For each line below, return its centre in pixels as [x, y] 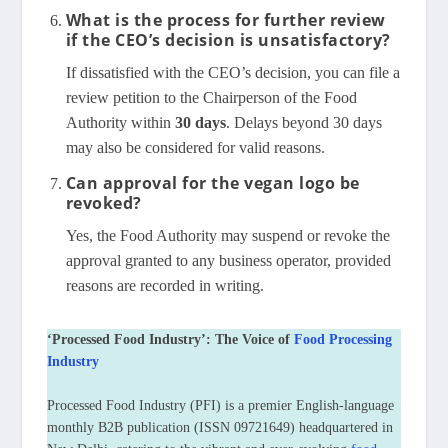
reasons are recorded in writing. [164, 285]
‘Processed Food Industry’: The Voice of [171, 339]
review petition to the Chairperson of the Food [211, 97]
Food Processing [343, 339]
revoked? [103, 202]
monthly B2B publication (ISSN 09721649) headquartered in [220, 427]
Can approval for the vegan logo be [212, 182]
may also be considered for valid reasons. [195, 147]
